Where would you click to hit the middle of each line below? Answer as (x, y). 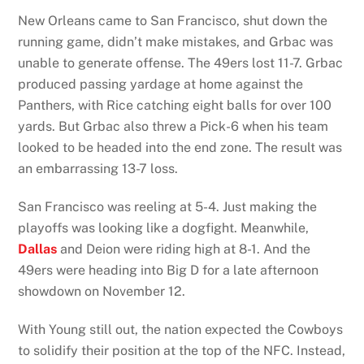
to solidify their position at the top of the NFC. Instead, (182, 350)
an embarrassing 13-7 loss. (98, 169)
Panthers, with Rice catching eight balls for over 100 (175, 106)
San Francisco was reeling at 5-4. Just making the (168, 206)
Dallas (38, 249)
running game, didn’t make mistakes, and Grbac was (176, 42)
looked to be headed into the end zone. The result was (180, 148)
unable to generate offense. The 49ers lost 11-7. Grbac (181, 63)
